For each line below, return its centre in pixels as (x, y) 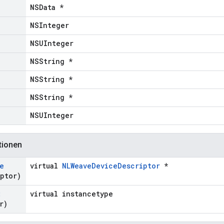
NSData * (47, 7)
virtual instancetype (71, 194)
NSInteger (49, 25)
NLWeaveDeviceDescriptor (111, 166)
